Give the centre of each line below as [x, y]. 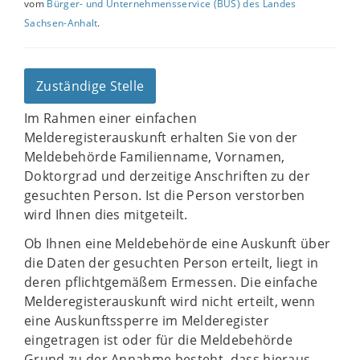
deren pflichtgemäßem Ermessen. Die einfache [171, 282]
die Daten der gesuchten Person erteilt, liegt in [172, 263]
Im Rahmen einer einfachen [111, 118]
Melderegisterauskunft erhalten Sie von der [161, 137]
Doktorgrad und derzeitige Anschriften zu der [168, 176]
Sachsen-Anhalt [61, 23]
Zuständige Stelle [90, 86]
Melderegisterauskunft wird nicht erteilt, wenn [170, 301]
